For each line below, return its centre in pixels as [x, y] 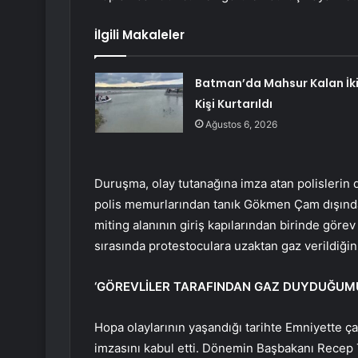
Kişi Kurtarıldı [233, 104]
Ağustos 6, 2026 [241, 125]
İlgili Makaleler [139, 35]
